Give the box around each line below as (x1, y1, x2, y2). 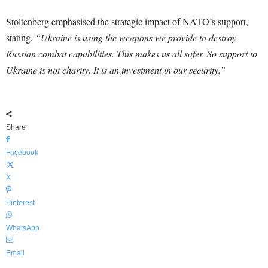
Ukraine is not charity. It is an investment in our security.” (6, 63, 226, 76)
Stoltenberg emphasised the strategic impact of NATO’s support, (6, 15, 248, 28)
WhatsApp (6, 224, 39, 232)
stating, (6, 31, 35, 44)
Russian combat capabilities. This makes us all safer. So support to (6, 47, 257, 60)
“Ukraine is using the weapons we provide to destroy (35, 31, 236, 44)
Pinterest (6, 199, 35, 207)
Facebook (6, 148, 38, 157)
